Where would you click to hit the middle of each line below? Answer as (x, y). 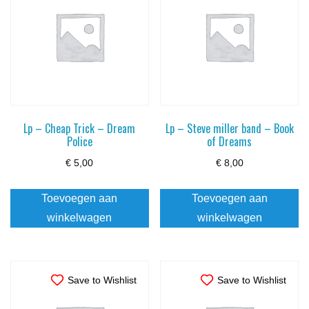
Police (79, 142)
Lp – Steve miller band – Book (229, 129)
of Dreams (230, 142)
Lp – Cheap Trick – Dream (80, 129)
